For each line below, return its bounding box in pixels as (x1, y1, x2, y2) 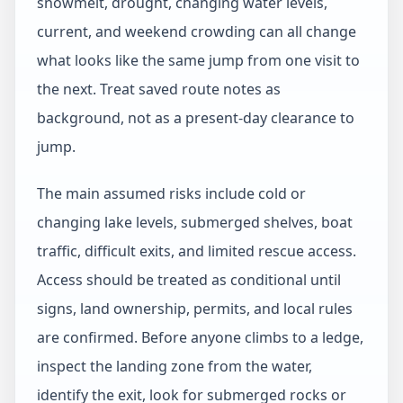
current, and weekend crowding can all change (37, 22, 356, 41)
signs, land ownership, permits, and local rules (37, 299, 353, 318)
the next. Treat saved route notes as (37, 79, 281, 99)
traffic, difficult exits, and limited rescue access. (37, 241, 356, 261)
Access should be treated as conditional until (37, 270, 341, 290)
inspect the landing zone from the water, (37, 356, 312, 376)
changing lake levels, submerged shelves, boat (37, 212, 353, 232)
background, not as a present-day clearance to (37, 108, 354, 128)
